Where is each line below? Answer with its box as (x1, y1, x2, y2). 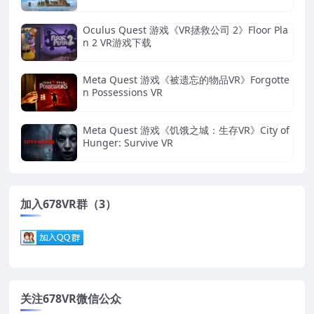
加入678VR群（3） (20, 196, 116, 212)
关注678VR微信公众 (20, 290, 121, 306)
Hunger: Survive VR (83, 135, 173, 149)
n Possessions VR (83, 86, 163, 100)
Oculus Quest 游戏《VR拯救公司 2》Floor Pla (83, 22, 288, 36)
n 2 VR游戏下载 (83, 35, 151, 49)
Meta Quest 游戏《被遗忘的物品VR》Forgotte (83, 73, 289, 87)
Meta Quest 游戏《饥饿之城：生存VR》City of (83, 123, 289, 137)
